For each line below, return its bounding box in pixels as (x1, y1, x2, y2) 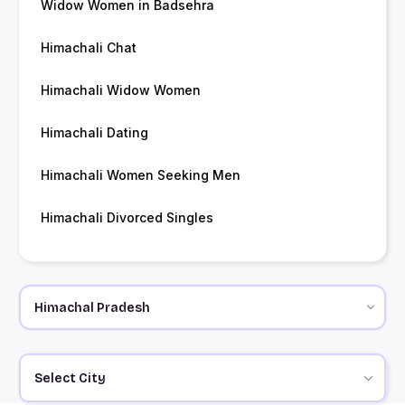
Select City (33, 370, 106, 386)
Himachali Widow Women (41, 82, 201, 99)
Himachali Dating (41, 125, 148, 141)
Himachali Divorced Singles (41, 210, 213, 226)
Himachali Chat (41, 40, 137, 56)
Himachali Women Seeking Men (41, 167, 240, 184)
